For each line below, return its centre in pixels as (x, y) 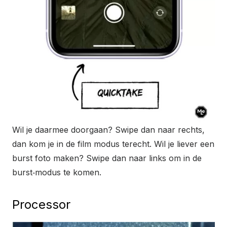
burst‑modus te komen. (57, 173)
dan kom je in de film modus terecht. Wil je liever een (113, 144)
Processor (41, 205)
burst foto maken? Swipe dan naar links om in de (107, 158)
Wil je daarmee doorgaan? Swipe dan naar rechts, (108, 130)
